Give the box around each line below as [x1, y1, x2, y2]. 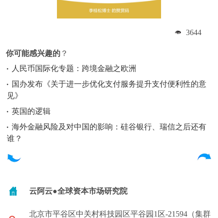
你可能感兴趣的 [6, 49, 60, 57]
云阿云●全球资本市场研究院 [29, 187, 127, 195]
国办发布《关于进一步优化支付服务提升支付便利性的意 [12, 80, 206, 88]
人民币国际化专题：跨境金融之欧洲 [12, 64, 136, 73]
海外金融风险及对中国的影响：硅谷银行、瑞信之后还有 [12, 123, 206, 131]
